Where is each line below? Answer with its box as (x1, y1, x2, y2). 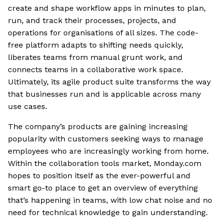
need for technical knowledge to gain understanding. (8, 208, 208, 218)
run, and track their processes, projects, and (8, 16, 176, 26)
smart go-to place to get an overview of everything (8, 183, 198, 193)
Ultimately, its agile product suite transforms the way (8, 77, 211, 87)
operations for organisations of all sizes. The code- (8, 28, 198, 38)
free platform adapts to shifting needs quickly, (8, 40, 183, 50)
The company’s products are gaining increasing (8, 122, 188, 132)
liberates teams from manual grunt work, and (8, 53, 183, 62)
